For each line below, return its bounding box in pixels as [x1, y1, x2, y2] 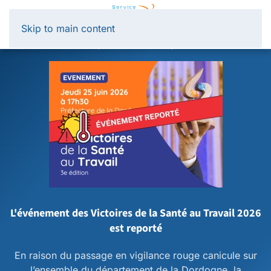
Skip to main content [21, 22, 115, 34]
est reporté [109, 221, 162, 236]
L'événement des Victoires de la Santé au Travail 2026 [10, 206, 261, 221]
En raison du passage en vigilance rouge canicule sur [14, 249, 257, 261]
